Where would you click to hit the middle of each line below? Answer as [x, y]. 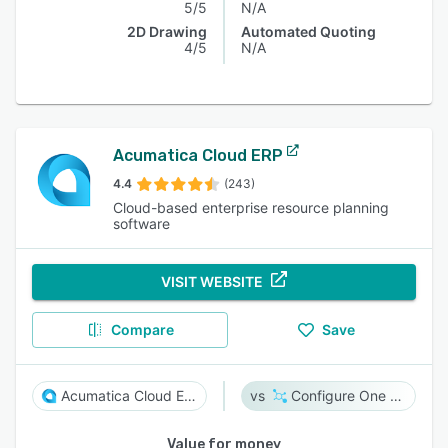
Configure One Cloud [395, 395]
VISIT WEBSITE [212, 281]
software [141, 223]
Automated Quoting [308, 31]
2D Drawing [167, 31]
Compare [142, 329]
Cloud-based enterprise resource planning [250, 207]
